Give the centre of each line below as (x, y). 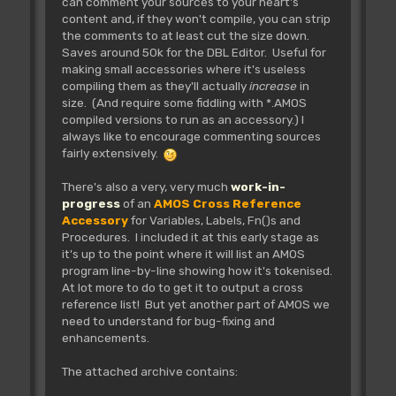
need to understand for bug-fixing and (168, 321)
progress (91, 204)
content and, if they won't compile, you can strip (196, 19)
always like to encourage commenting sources (191, 137)
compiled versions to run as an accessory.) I (183, 120)
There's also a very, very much (146, 187)
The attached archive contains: (149, 372)
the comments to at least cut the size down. (187, 36)
